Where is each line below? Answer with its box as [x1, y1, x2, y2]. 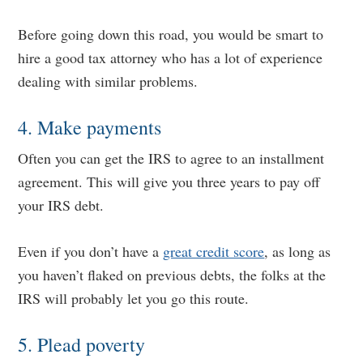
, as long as [264, 241, 331, 261]
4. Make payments [18, 114, 162, 140]
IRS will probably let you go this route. [18, 288, 250, 308]
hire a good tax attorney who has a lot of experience [18, 48, 323, 67]
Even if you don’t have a [18, 241, 164, 261]
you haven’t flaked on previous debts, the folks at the [18, 265, 327, 284]
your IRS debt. [18, 195, 105, 215]
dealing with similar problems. [18, 71, 199, 91]
